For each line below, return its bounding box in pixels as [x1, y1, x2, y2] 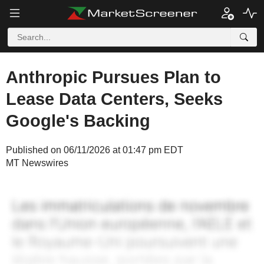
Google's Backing [6, 111, 150, 130]
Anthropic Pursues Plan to [6, 68, 221, 87]
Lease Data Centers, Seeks [6, 90, 223, 108]
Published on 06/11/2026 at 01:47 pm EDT [6, 145, 183, 155]
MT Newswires [6, 158, 68, 168]
